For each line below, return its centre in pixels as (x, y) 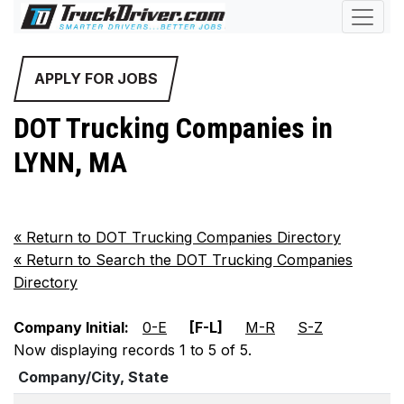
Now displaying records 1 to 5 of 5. (133, 350)
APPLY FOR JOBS (96, 78)
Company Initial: (71, 328)
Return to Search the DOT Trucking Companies (187, 260)
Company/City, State (93, 377)
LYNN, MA (70, 162)
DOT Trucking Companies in (173, 128)
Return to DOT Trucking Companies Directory (181, 238)
